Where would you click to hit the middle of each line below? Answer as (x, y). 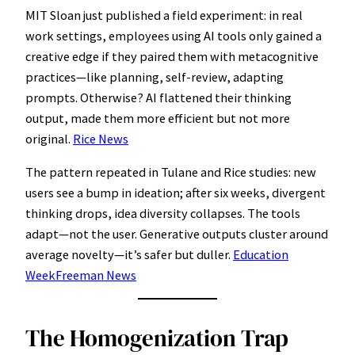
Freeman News (96, 275)
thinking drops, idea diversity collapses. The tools (163, 213)
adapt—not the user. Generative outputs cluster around (177, 233)
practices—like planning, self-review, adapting (155, 76)
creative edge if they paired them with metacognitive (172, 56)
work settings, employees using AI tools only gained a (174, 35)
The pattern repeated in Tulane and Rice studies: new (171, 172)
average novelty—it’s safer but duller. (129, 254)
